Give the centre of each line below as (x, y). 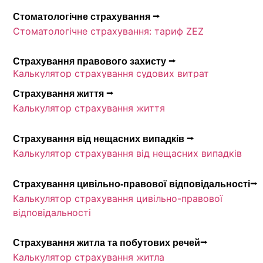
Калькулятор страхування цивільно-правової (118, 198)
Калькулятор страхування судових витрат (111, 74)
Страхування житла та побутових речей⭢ (110, 243)
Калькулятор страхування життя (89, 108)
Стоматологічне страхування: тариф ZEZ (109, 31)
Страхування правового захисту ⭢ (95, 62)
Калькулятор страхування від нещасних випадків (128, 153)
